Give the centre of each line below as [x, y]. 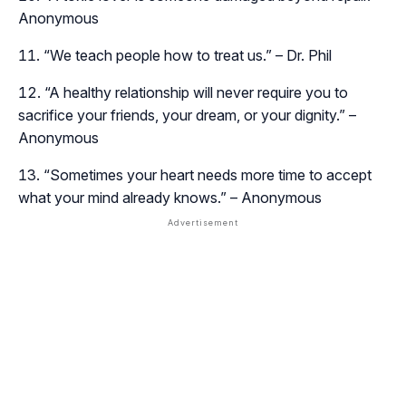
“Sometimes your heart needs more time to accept [208, 174]
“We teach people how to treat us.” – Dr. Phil [188, 55]
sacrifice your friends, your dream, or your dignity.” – [187, 115]
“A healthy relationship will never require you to [196, 92]
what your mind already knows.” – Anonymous [170, 197]
